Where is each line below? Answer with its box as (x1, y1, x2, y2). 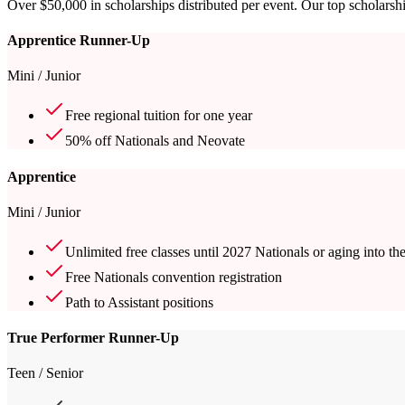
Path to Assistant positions (65, 294, 213, 310)
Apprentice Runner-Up (7, 33, 150, 49)
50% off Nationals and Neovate (65, 133, 245, 149)
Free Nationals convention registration (65, 268, 282, 285)
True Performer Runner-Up (7, 330, 179, 346)
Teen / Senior (7, 365, 83, 381)
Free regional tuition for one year (65, 108, 252, 124)
